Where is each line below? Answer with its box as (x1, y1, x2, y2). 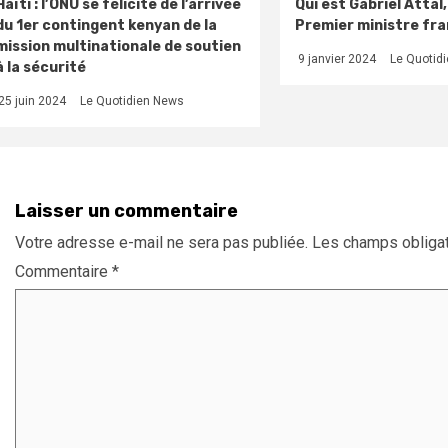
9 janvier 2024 (294, 51, 376, 66)
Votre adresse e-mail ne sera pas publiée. (15, 232, 308, 252)
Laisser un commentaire (15, 199, 238, 222)
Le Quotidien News (80, 93, 184, 108)
